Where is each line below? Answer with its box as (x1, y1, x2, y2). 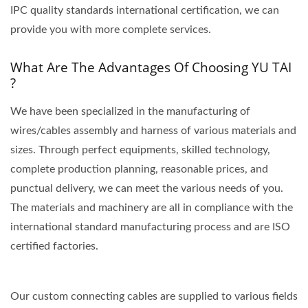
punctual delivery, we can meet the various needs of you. (10, 183, 283, 195)
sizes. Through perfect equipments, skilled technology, (10, 144, 270, 156)
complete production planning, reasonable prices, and (10, 164, 268, 175)
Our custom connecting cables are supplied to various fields (10, 291, 298, 302)
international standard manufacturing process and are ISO (10, 221, 290, 233)
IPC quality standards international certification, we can (10, 5, 279, 16)
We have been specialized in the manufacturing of (10, 106, 250, 118)
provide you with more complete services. (10, 24, 211, 36)
